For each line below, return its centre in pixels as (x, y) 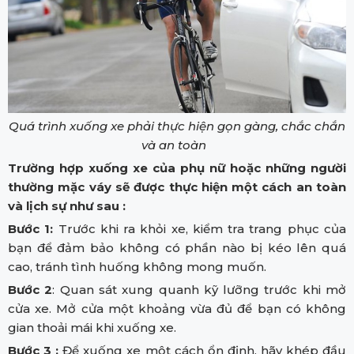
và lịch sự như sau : (67, 206)
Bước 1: (33, 229)
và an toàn (177, 145)
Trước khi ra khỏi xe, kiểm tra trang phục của (202, 229)
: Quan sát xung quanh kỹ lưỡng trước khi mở (200, 290)
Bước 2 (30, 290)
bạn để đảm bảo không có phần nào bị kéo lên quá (177, 248)
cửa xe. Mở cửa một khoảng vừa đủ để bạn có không (177, 309)
